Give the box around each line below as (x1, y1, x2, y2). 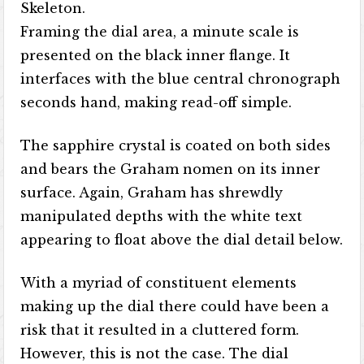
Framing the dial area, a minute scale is (20, 24, 300, 40)
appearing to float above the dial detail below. (20, 232, 344, 248)
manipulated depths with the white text (20, 208, 303, 224)
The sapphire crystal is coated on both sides (20, 137, 331, 154)
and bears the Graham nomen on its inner (20, 161, 321, 177)
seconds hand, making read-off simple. (20, 94, 292, 110)
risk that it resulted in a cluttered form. (20, 322, 300, 338)
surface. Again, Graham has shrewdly (20, 184, 284, 201)
